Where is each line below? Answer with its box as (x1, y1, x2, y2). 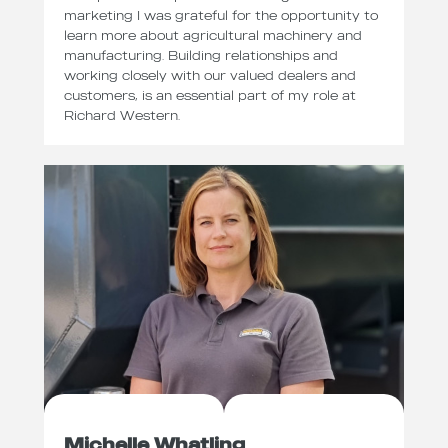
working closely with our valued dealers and (64, 66, 356, 83)
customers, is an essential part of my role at (64, 86, 356, 103)
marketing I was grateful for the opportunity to (64, 6, 378, 23)
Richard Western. (64, 106, 180, 123)
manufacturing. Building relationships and (64, 46, 338, 63)
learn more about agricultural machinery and (64, 26, 362, 43)
